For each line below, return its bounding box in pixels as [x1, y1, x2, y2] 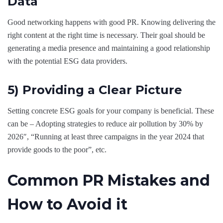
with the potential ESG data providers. [7, 56, 127, 65]
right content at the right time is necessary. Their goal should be [7, 30, 205, 39]
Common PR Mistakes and [7, 171, 210, 190]
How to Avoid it [7, 195, 127, 214]
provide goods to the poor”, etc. [7, 145, 107, 154]
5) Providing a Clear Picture [7, 82, 182, 97]
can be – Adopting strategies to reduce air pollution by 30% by [7, 119, 203, 128]
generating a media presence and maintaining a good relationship [7, 43, 210, 52]
